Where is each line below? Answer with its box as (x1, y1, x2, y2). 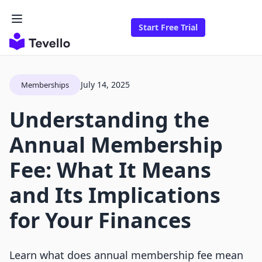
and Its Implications (9, 181, 220, 210)
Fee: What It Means (9, 156, 211, 185)
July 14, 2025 (81, 79, 130, 91)
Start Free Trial (139, 22, 198, 33)
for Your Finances (9, 206, 191, 235)
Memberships (21, 80, 69, 91)
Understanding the (9, 105, 209, 135)
